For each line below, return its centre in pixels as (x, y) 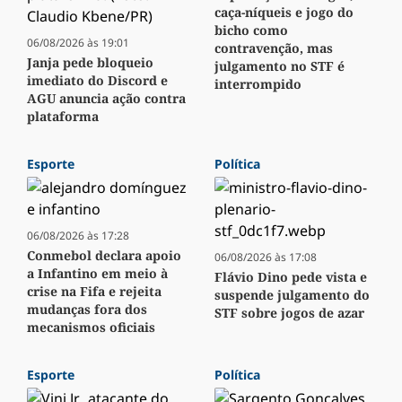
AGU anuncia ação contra (106, 99)
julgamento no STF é (280, 66)
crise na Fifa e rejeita (94, 292)
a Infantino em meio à (97, 274)
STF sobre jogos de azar (289, 313)
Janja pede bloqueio (90, 63)
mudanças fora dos (87, 310)
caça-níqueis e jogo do (284, 13)
